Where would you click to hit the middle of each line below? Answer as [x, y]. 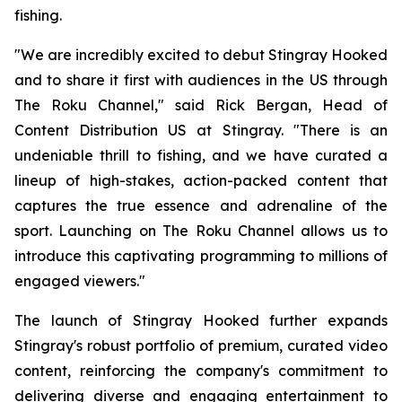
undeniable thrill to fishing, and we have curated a [201, 155]
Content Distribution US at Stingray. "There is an [201, 130]
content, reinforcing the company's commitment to [201, 371]
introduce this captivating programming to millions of [201, 256]
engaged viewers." [80, 281]
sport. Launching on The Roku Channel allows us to [201, 231]
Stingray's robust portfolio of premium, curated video [201, 345]
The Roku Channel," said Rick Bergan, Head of [201, 105]
